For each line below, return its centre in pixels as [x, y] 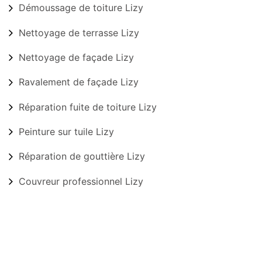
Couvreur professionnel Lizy [81, 181]
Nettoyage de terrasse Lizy [79, 32]
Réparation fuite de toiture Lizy [88, 107]
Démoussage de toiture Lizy [81, 8]
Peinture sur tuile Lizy [66, 132]
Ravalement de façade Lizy [79, 82]
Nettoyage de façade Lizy [76, 58]
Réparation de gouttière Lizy [82, 156]
